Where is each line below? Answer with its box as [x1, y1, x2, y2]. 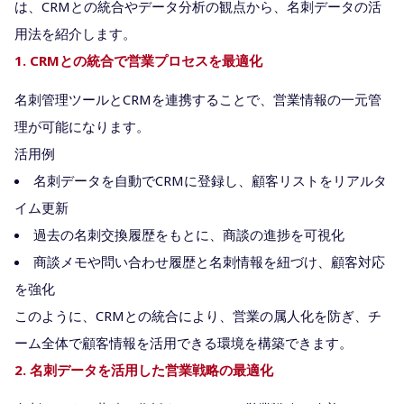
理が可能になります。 [14, 116, 150, 135]
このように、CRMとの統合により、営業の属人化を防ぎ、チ [14, 306, 381, 325]
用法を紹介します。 [14, 23, 136, 42]
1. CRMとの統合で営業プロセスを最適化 [14, 50, 262, 69]
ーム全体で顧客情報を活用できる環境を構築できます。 [14, 333, 353, 352]
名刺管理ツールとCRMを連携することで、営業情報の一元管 [14, 89, 381, 108]
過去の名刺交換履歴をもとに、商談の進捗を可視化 [33, 225, 344, 243]
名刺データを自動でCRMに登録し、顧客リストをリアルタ [33, 170, 387, 189]
